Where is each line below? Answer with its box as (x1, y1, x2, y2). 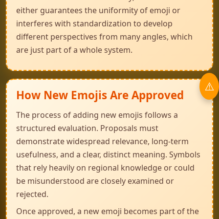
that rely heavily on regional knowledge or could (16, 162, 195, 173)
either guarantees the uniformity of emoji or (16, 5, 180, 16)
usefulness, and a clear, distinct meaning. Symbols (16, 149, 200, 160)
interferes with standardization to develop (16, 18, 173, 29)
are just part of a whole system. (16, 44, 132, 55)
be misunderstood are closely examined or (16, 175, 174, 186)
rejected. (16, 189, 48, 199)
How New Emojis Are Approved (16, 88, 184, 103)
